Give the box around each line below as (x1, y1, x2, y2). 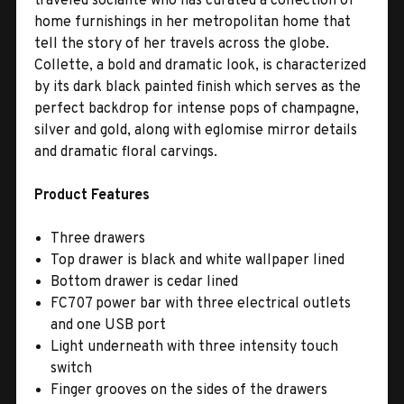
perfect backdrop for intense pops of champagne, (34, 99, 359, 118)
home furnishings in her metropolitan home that (34, 13, 351, 32)
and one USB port (50, 316, 167, 335)
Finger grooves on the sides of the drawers (50, 381, 328, 399)
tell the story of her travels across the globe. (34, 34, 329, 53)
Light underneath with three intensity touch (50, 337, 339, 356)
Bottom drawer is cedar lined (50, 272, 239, 291)
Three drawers (50, 229, 146, 248)
